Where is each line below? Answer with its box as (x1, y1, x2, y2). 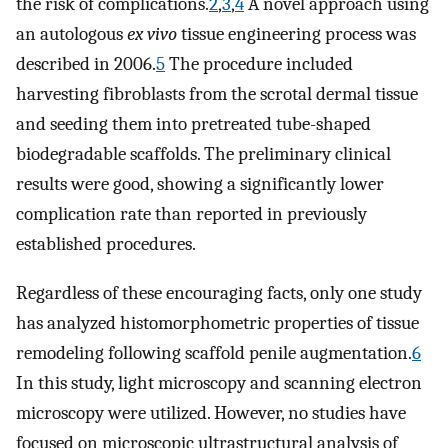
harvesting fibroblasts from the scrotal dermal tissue (16, 83, 418, 106)
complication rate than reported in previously (16, 203, 367, 226)
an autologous (16, 23, 127, 46)
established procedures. (16, 233, 196, 256)
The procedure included (165, 53, 353, 76)
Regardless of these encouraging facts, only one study (16, 281, 422, 304)
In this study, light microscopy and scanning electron (16, 371, 422, 394)
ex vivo (127, 23, 177, 46)
